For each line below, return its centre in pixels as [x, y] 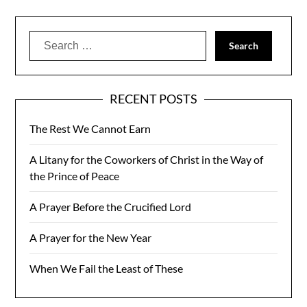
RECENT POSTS [153, 98]
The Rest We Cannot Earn [90, 128]
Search [46, 38]
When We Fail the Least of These [107, 268]
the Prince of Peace [75, 175]
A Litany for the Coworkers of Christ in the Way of [147, 159]
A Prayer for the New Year [91, 237]
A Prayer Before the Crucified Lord [111, 206]
